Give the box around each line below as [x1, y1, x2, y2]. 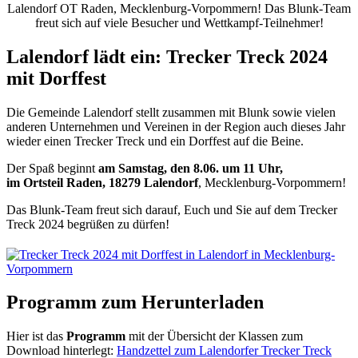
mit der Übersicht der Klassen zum [125, 329, 303, 344]
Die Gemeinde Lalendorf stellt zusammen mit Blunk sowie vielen [6, 105, 336, 119]
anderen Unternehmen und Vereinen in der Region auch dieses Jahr [6, 119, 345, 133]
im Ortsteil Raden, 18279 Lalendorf [6, 175, 198, 189]
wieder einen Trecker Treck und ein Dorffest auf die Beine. [6, 133, 304, 148]
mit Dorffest [6, 67, 106, 89]
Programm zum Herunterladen [6, 292, 264, 313]
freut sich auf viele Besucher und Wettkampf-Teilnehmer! [34, 15, 324, 30]
